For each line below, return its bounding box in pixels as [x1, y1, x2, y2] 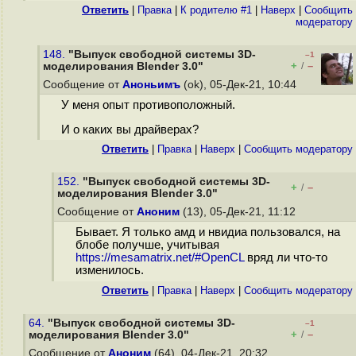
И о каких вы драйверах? [60, 123, 199, 137]
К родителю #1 [180, 4, 252, 16]
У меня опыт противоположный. [60, 99, 235, 112]
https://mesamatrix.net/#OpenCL [75, 251, 244, 265]
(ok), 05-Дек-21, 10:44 [180, 79, 300, 91]
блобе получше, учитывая [75, 238, 219, 252]
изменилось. [75, 264, 144, 277]
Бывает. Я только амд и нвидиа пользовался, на [75, 226, 340, 239]
